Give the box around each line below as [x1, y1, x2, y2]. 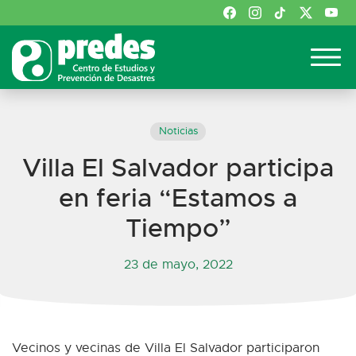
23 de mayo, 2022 [123, 256, 233, 273]
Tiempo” [125, 211, 231, 245]
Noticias [158, 125, 198, 137]
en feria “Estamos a [59, 181, 297, 215]
